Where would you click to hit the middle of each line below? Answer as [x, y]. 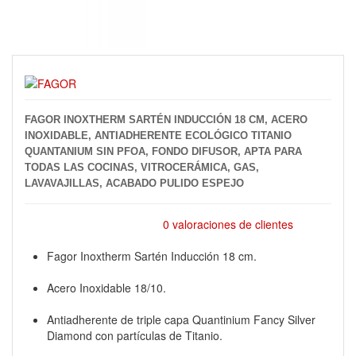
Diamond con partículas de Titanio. [135, 335]
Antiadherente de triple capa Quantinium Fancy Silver [181, 319]
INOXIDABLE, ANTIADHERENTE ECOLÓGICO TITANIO [158, 135]
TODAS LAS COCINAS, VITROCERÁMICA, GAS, [142, 167]
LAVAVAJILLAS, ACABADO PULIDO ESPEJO [134, 183]
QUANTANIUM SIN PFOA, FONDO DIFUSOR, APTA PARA [163, 151]
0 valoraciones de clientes [228, 224]
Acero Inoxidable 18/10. [106, 288]
